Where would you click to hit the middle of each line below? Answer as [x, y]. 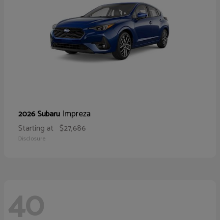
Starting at [36, 129]
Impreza [76, 114]
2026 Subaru [40, 114]
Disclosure [32, 139]
